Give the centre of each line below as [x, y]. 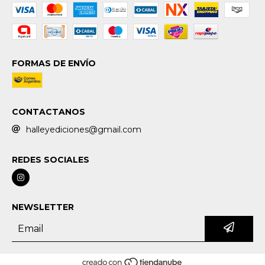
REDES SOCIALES [51, 159]
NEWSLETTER [43, 207]
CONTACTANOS [49, 112]
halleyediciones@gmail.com [84, 129]
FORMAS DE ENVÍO [54, 63]
